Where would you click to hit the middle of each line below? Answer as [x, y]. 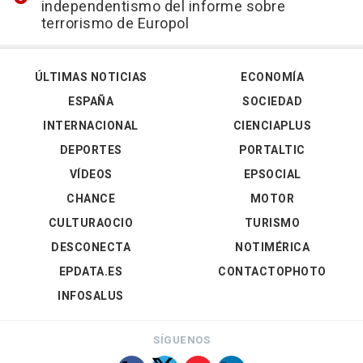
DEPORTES [91, 150]
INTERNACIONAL [91, 126]
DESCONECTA [91, 248]
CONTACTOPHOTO [272, 272]
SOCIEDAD [272, 102]
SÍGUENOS [181, 340]
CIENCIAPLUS [272, 126]
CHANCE [91, 199]
